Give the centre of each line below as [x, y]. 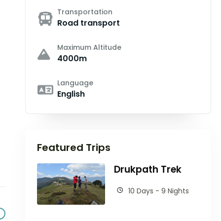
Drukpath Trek [148, 169]
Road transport [89, 23]
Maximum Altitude [90, 47]
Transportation [85, 12]
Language [75, 83]
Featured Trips [74, 147]
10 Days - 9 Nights [159, 191]
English [71, 94]
